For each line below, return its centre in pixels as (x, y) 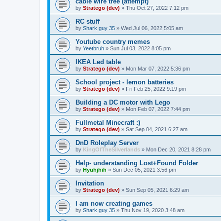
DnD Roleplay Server (107, 143)
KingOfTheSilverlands (111, 149)
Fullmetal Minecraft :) (108, 122)
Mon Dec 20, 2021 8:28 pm (178, 149)
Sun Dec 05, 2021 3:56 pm (144, 169)
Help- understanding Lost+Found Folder (137, 163)
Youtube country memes (113, 41)
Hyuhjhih (95, 169)
